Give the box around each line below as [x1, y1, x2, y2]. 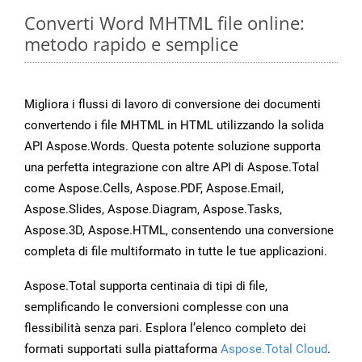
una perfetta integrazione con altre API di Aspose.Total [24, 160, 319, 175]
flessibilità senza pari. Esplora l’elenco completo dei [24, 321, 306, 336]
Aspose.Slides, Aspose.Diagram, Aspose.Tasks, [24, 202, 282, 217]
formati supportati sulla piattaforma [24, 342, 221, 357]
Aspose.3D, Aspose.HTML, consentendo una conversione [24, 223, 334, 238]
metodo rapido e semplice [24, 32, 238, 57]
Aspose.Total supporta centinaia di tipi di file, [24, 279, 267, 294]
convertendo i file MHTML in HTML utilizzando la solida [24, 118, 324, 133]
